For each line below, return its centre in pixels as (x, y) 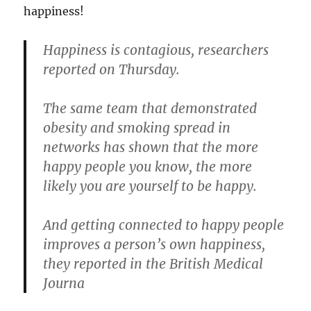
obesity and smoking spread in (137, 128)
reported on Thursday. (112, 70)
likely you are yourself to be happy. (150, 186)
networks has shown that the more (151, 148)
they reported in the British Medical (153, 264)
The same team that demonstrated (150, 109)
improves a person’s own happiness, (154, 245)
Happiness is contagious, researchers (156, 50)
